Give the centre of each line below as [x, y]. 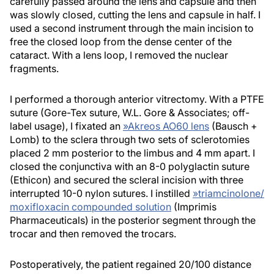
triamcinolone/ [231, 193]
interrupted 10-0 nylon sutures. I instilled [101, 193]
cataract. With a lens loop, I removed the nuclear [119, 55]
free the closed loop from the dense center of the [121, 41]
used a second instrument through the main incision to [132, 28]
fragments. [34, 68]
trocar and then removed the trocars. [93, 233]
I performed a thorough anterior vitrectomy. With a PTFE [137, 99]
